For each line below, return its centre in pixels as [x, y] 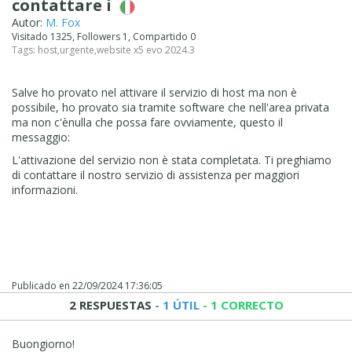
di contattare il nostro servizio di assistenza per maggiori [156, 174]
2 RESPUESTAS [110, 304]
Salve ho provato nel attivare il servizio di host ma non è [154, 92]
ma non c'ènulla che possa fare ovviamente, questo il [147, 122]
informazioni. [45, 189]
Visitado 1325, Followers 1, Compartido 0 [106, 36]
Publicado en [42, 285]
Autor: [29, 22]
